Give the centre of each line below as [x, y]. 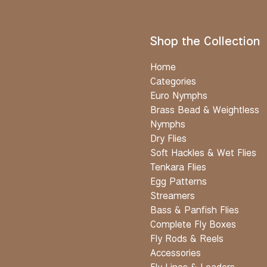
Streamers [173, 195]
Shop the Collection [205, 40]
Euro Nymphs [179, 95]
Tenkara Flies [178, 167]
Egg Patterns [178, 181]
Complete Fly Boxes [193, 224]
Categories [173, 81]
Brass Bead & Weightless [205, 109]
